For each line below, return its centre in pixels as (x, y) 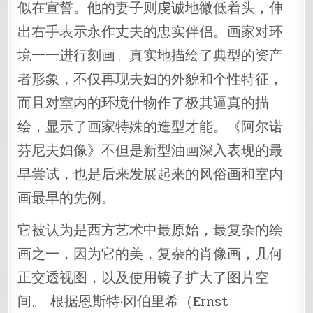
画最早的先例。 (67, 198)
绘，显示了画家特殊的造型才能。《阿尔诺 (151, 127)
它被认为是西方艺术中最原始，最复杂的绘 (151, 231)
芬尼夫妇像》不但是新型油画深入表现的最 (151, 151)
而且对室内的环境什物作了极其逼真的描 (144, 103)
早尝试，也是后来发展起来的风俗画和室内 (151, 175)
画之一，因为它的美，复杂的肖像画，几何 (151, 254)
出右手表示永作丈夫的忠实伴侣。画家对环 (151, 32)
